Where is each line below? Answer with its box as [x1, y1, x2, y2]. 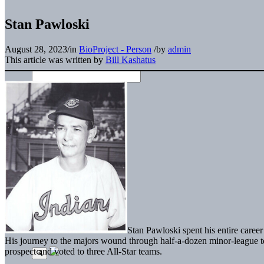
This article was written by [5, 54, 105, 65]
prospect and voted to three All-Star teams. [5, 246, 162, 256]
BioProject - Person [79, 44, 151, 54]
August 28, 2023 [5, 44, 67, 54]
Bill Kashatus [105, 54, 156, 65]
